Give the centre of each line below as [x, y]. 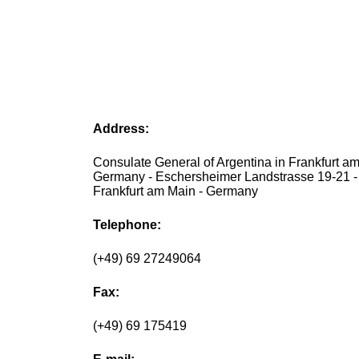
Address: [121, 129]
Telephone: [127, 225]
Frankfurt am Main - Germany [176, 192]
